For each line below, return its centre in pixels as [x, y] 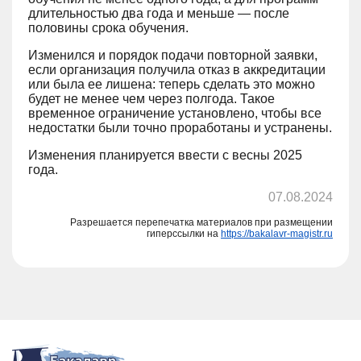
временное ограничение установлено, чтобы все [175, 113]
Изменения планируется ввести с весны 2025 [165, 155]
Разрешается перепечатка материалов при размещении [201, 222]
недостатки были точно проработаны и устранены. [180, 127]
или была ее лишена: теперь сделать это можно [172, 84]
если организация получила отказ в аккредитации [177, 69]
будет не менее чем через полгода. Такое [151, 98]
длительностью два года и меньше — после [159, 13]
